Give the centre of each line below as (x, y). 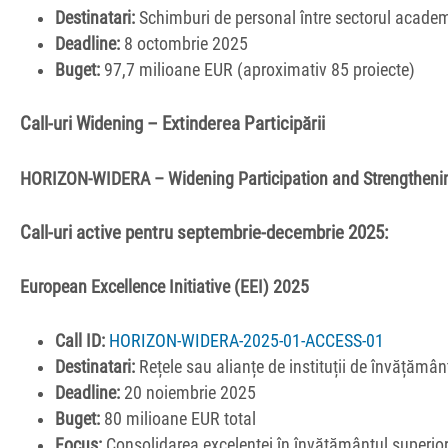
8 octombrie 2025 (184, 44)
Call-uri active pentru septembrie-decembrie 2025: (204, 232)
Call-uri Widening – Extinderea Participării (172, 124)
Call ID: (80, 341)
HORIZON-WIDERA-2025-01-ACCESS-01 (247, 341)
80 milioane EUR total (178, 419)
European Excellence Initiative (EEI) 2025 (164, 286)
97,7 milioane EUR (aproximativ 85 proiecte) (258, 70)
